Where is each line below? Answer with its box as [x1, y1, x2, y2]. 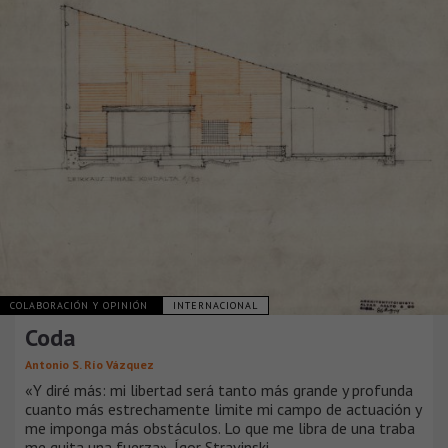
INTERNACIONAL [173, 298, 258, 312]
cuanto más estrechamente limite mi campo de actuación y [25, 398, 421, 419]
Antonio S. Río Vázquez [25, 356, 154, 372]
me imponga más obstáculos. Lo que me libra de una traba [25, 417, 415, 438]
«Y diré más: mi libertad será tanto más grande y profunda [25, 379, 413, 400]
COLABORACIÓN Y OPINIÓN [10, 298, 152, 312]
